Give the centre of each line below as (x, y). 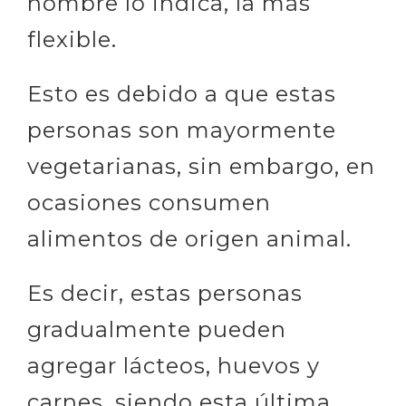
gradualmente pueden (157, 329)
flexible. (72, 39)
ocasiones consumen (149, 203)
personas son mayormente (182, 130)
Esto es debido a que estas (182, 94)
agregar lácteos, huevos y (174, 366)
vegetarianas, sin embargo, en (201, 166)
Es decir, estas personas (165, 293)
